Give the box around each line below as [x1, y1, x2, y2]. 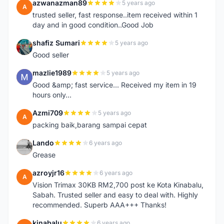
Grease [32, 150, 55, 159]
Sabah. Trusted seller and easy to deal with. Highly [32, 190, 198, 199]
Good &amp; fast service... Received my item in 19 [32, 80, 196, 89]
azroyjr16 [32, 168, 64, 177]
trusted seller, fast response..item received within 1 [32, 10, 197, 19]
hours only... [32, 90, 71, 99]
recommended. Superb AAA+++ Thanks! [32, 200, 166, 209]
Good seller [32, 50, 69, 59]
